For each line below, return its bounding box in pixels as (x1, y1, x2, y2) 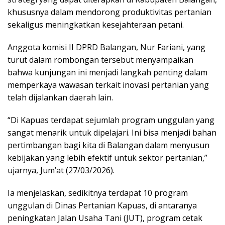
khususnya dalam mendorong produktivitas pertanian (8, 7, 211, 18)
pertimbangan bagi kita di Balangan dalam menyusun (8, 140, 209, 151)
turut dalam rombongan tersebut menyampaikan (8, 54, 193, 66)
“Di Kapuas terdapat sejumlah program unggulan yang (8, 115, 214, 126)
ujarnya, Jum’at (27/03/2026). (8, 165, 115, 176)
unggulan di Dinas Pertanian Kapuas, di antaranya (8, 200, 197, 211)
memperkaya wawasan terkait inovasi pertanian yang (8, 79, 209, 91)
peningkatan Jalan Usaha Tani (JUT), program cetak (8, 212, 202, 224)
